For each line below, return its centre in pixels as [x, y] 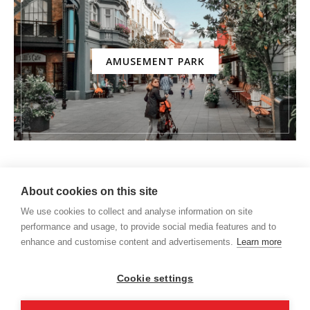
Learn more [259, 242]
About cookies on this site [89, 191]
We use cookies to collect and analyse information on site [137, 211]
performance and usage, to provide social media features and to [148, 227]
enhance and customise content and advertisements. [127, 242]
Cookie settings [155, 279]
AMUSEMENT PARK [155, 61]
